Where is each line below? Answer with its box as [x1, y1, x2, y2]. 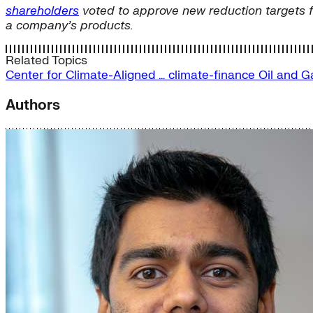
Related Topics [6, 53, 87, 68]
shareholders [6, 3, 79, 19]
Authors [6, 96, 60, 115]
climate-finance [168, 68, 259, 83]
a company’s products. [6, 18, 133, 34]
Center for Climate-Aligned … [6, 68, 168, 83]
